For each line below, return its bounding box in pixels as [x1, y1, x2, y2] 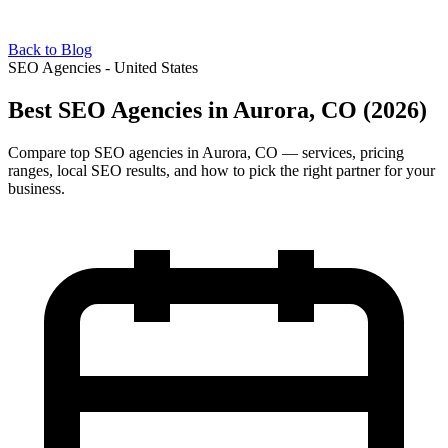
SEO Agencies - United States [8, 59, 198, 76]
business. [8, 179, 65, 197]
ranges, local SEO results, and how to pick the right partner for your [8, 161, 435, 179]
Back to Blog [8, 41, 92, 58]
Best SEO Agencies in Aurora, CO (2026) [8, 96, 427, 123]
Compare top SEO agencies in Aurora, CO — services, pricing [8, 143, 404, 161]
